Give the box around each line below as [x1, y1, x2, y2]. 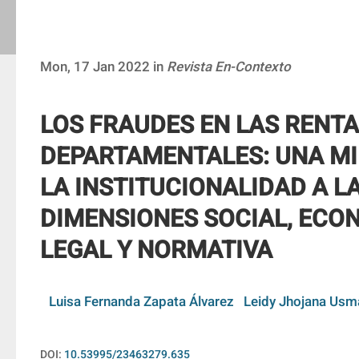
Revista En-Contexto [167, 57, 291, 77]
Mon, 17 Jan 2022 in [40, 57, 167, 77]
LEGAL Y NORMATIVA [40, 233, 272, 268]
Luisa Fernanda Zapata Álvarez [49, 292, 234, 312]
